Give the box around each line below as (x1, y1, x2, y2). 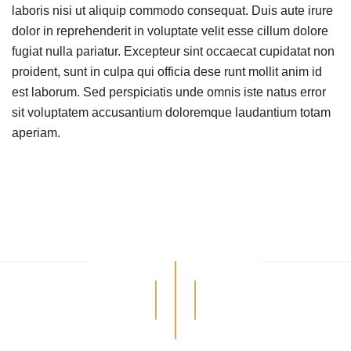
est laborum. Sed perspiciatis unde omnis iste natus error (12, 85, 326, 99)
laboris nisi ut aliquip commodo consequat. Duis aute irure (12, 3, 333, 17)
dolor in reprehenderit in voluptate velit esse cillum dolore (12, 24, 328, 38)
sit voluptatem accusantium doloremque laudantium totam (12, 105, 331, 119)
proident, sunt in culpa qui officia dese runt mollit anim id (12, 64, 322, 78)
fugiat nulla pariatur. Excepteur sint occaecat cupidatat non (12, 44, 335, 58)
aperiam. (12, 125, 60, 139)
